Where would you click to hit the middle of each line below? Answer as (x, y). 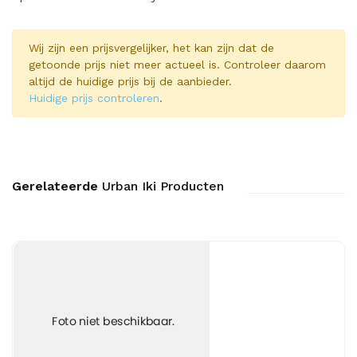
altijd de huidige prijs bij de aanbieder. (130, 81)
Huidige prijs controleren (94, 98)
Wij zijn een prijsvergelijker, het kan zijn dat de (151, 48)
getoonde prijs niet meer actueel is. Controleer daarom (177, 65)
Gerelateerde (55, 186)
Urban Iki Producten (161, 186)
